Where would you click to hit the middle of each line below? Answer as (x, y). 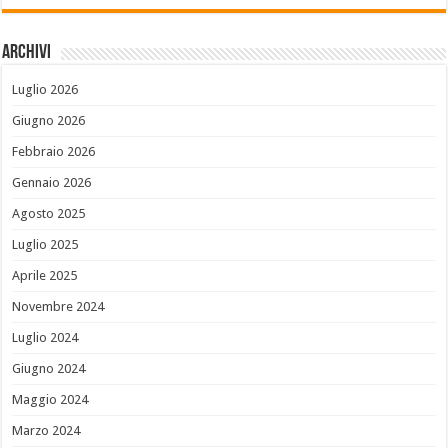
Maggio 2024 (50, 400)
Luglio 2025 (45, 245)
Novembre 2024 (58, 307)
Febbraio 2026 (54, 152)
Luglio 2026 (45, 90)
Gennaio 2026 (52, 183)
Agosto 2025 (49, 214)
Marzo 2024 (46, 431)
